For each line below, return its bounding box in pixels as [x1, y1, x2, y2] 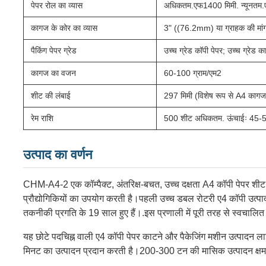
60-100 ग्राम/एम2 [164, 68, 221, 78]
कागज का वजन [31, 68, 76, 78]
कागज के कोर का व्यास [31, 23, 97, 33]
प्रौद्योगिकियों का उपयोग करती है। [23, 194, 139, 204]
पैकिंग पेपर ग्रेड [31, 46, 77, 55]
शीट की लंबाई [31, 91, 71, 100]
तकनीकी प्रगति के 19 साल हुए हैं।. [23, 208, 144, 218]
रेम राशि [31, 113, 53, 123]
